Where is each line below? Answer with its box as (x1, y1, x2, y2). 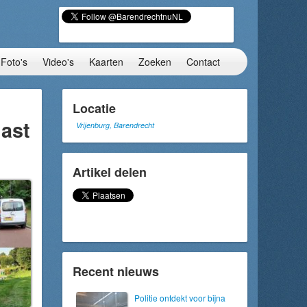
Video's (42, 55, 74, 69)
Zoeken (138, 55, 171, 69)
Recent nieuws (73, 262, 159, 280)
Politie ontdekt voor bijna (134, 292, 225, 304)
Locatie (73, 99, 116, 117)
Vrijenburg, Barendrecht (76, 120, 154, 130)
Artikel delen (73, 163, 147, 181)
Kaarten (89, 55, 123, 69)
